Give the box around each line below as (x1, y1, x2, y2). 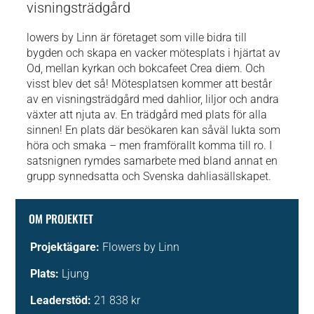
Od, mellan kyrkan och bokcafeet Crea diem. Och (27, 62, 266, 76)
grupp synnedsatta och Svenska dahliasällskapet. (27, 170, 272, 184)
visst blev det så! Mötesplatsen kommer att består (27, 77, 273, 91)
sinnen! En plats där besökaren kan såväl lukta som (27, 123, 281, 137)
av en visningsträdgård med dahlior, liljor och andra (27, 93, 280, 107)
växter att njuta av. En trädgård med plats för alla (27, 108, 268, 122)
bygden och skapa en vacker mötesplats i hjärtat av (27, 46, 281, 60)
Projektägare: (30, 240, 103, 254)
